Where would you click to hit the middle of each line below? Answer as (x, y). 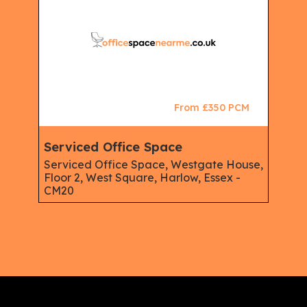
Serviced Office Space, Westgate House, (153, 164)
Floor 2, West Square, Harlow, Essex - (142, 177)
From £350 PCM (212, 107)
